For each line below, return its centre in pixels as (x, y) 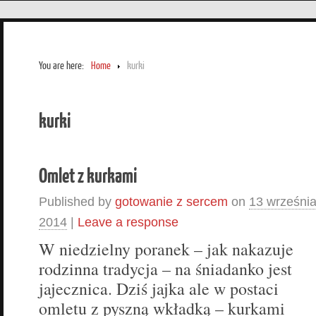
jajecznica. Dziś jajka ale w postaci (159, 288)
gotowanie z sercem (171, 201)
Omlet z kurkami (88, 175)
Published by (77, 201)
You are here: (61, 66)
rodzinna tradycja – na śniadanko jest (165, 268)
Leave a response (128, 222)
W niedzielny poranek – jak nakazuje (166, 249)
